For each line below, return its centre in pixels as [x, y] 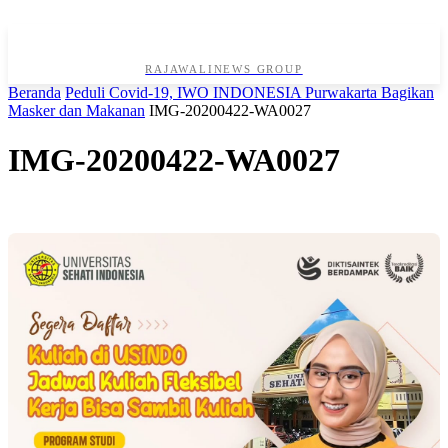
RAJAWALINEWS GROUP [224, 69]
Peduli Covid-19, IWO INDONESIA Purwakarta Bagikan [249, 93]
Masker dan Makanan [76, 111]
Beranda [34, 93]
